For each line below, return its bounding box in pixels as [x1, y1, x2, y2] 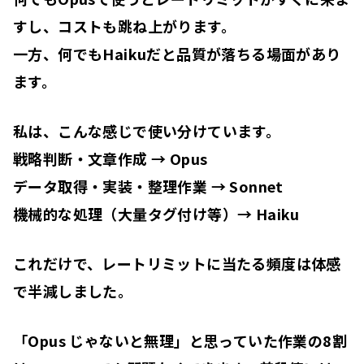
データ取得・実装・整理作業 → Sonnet [13, 175, 284, 197]
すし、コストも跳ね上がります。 [13, 15, 236, 37]
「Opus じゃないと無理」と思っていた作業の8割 [13, 330, 347, 352]
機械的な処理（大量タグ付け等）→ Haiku [13, 203, 300, 225]
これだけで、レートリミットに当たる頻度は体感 [13, 253, 341, 275]
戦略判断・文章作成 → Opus [13, 148, 208, 170]
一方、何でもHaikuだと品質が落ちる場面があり [13, 43, 341, 65]
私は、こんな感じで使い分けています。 [13, 120, 281, 142]
